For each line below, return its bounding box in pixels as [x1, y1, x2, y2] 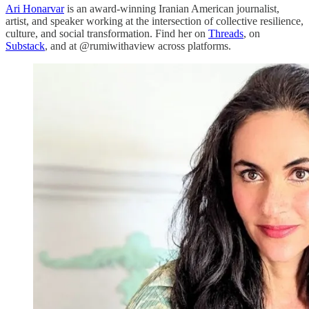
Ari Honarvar [6, 3, 64, 15]
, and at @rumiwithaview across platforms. [45, 40, 231, 52]
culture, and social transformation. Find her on [6, 28, 208, 40]
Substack [6, 40, 45, 52]
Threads [208, 28, 243, 40]
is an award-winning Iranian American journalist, [64, 3, 279, 15]
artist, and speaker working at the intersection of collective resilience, [6, 15, 303, 28]
